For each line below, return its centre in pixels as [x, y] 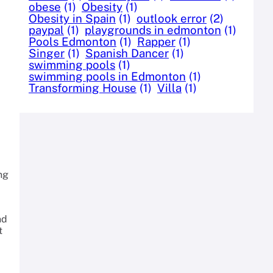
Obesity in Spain [72, 18]
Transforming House [83, 87]
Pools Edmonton [73, 41]
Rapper [156, 41]
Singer [47, 53]
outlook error [172, 18]
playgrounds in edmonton [153, 30]
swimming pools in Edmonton [107, 76]
